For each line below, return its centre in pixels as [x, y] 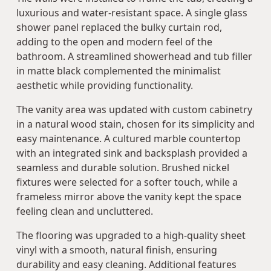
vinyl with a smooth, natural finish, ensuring [117, 250]
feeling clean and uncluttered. [85, 211]
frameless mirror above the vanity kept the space [129, 197]
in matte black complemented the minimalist [119, 71]
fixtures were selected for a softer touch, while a [127, 182]
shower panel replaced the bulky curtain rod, [119, 28]
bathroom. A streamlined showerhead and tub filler [134, 57]
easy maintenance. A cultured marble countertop [129, 139]
